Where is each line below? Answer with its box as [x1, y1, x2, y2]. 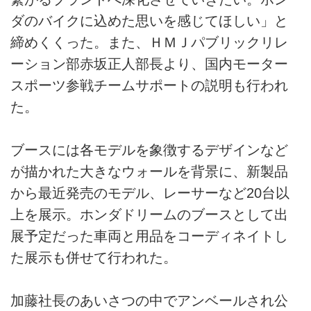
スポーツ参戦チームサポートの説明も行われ [10, 77, 288, 93]
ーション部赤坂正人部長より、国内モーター [10, 56, 288, 72]
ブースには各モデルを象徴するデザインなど [10, 142, 288, 158]
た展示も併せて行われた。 [10, 249, 177, 265]
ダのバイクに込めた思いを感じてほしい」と [10, 12, 288, 28]
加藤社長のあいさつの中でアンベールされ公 [10, 293, 288, 309]
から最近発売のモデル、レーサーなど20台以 [10, 185, 289, 201]
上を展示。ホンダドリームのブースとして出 [10, 206, 288, 222]
